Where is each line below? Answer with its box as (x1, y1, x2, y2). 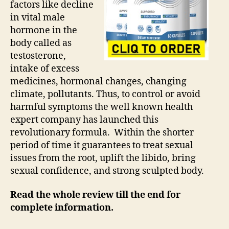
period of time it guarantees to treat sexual (10, 139, 193, 151)
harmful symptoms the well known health (10, 101, 193, 113)
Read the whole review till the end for (10, 189, 180, 201)
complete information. (10, 202, 113, 214)
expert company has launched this (10, 113, 158, 126)
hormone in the (10, 24, 77, 36)
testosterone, (10, 50, 66, 62)
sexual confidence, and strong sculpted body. (10, 165, 204, 177)
